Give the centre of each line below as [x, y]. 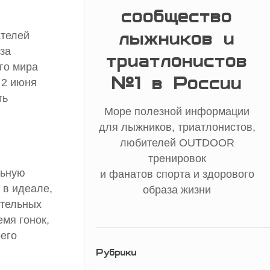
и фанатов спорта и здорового [177, 174]
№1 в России [177, 83]
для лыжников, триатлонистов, [177, 127]
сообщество [177, 17]
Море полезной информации [177, 112]
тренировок [177, 159]
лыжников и [177, 39]
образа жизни [177, 190]
